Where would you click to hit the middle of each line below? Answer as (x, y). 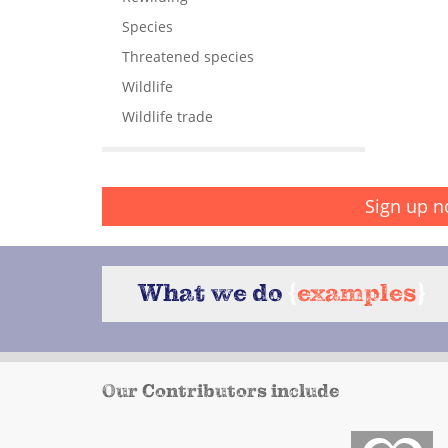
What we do (213, 293)
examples (357, 293)
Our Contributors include (221, 390)
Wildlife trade (167, 116)
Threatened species (188, 56)
